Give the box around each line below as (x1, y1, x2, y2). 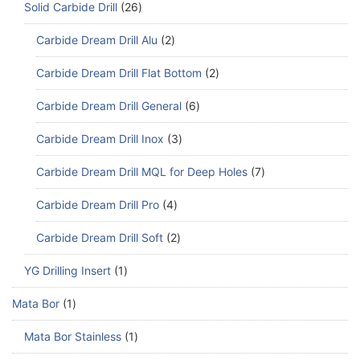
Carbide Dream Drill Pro (36, 197, 159, 211)
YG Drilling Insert (24, 263, 111, 277)
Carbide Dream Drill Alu (36, 32, 157, 47)
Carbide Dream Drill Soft (36, 230, 163, 244)
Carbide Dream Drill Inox (36, 131, 164, 145)
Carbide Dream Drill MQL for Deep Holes (36, 164, 247, 178)
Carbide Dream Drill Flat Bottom (36, 65, 202, 80)
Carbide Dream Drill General (36, 98, 182, 112)
